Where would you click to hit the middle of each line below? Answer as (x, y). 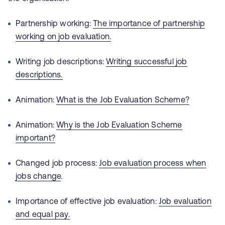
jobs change (38, 176)
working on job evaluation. (64, 36)
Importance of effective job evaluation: (87, 201)
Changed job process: (58, 163)
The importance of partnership (149, 23)
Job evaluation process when (153, 163)
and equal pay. (43, 214)
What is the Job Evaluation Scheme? (123, 99)
